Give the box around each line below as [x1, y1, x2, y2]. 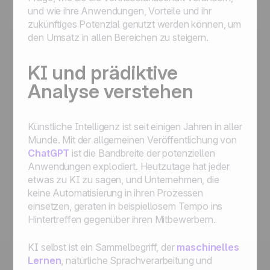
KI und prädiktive [28, 61, 178, 84]
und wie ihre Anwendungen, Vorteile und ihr [28, 5, 212, 17]
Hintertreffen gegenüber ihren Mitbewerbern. [28, 213, 216, 225]
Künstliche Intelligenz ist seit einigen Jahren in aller [28, 121, 242, 133]
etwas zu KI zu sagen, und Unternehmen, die [28, 174, 219, 186]
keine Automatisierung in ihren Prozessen [28, 187, 203, 199]
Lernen [28, 254, 61, 266]
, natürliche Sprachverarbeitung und [61, 254, 212, 266]
